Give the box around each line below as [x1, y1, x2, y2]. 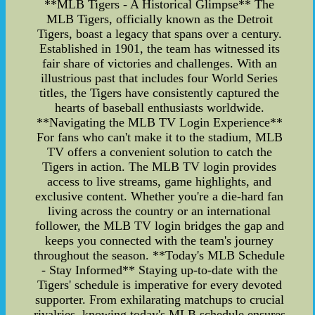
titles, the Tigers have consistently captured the [39, 86, 280, 101]
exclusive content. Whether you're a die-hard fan [35, 189, 284, 204]
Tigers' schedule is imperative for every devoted [37, 278, 282, 292]
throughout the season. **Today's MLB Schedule [34, 248, 285, 263]
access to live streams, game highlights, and [47, 174, 272, 189]
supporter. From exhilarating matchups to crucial [34, 292, 284, 307]
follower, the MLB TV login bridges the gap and [34, 219, 284, 233]
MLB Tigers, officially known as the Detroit [46, 12, 273, 27]
